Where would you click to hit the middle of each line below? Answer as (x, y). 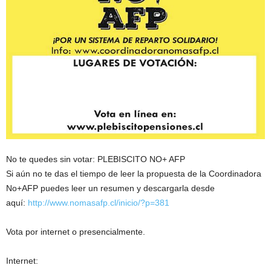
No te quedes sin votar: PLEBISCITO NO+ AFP (96, 159)
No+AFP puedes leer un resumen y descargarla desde (110, 188)
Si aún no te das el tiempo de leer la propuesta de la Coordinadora (134, 173)
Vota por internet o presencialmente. (76, 231)
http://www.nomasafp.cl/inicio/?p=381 (99, 202)
